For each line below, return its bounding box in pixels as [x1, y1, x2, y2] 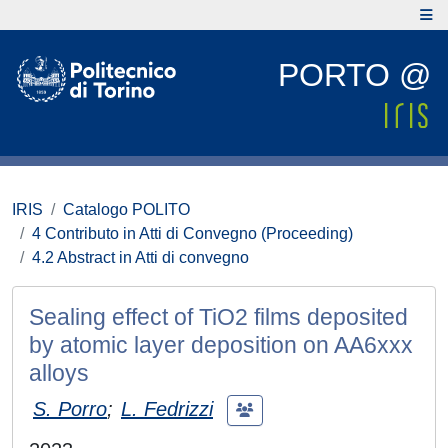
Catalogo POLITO [63, 201, 190, 218]
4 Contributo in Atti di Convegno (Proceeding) [32, 225, 353, 242]
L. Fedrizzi [121, 397, 213, 420]
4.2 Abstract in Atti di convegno [32, 249, 249, 266]
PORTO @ [278, 57, 431, 93]
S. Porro [33, 397, 107, 420]
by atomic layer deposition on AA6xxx [29, 332, 413, 358]
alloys [29, 360, 89, 386]
